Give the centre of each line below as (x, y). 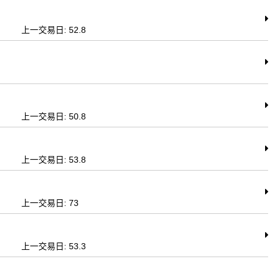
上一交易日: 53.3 (54, 246)
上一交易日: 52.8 (54, 30)
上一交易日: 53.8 (54, 160)
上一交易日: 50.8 (54, 116)
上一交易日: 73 (50, 203)
